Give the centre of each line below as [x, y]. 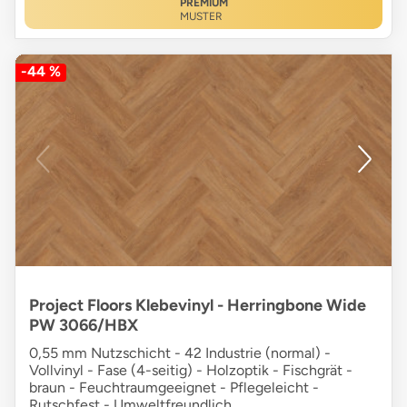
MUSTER [201, 17]
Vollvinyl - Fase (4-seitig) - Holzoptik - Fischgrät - [191, 371]
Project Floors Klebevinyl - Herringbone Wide [198, 306]
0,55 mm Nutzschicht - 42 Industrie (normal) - [180, 353]
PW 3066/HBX [84, 326]
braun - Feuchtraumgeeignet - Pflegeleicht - [174, 388]
